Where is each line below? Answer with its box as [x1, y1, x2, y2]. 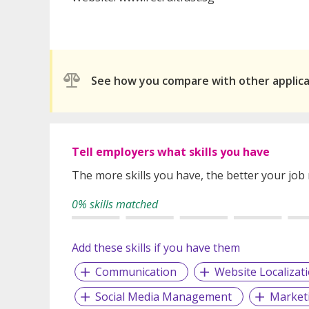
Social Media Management [94, 288, 232, 304]
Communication [94, 263, 177, 279]
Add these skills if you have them [72, 239, 240, 255]
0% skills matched [72, 196, 158, 212]
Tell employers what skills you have [72, 143, 270, 159]
